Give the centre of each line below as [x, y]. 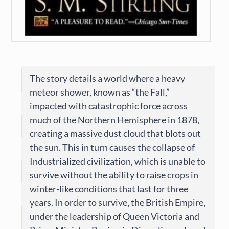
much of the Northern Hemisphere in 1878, [115, 120]
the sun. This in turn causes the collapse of [112, 147]
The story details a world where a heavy [108, 78]
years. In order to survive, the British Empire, [118, 203]
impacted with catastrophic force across [109, 106]
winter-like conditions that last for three [109, 189]
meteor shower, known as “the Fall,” [100, 92]
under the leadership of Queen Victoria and [115, 216]
